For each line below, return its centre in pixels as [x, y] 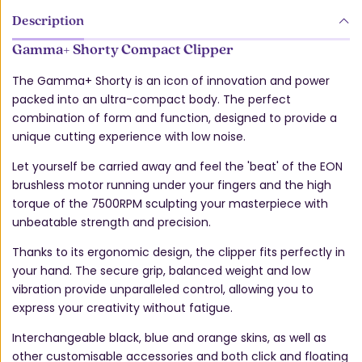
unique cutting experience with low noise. [129, 137]
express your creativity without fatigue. [122, 308]
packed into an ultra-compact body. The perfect [152, 100]
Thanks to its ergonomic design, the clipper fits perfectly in [179, 253]
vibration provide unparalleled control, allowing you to [163, 290]
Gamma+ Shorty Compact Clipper [123, 49]
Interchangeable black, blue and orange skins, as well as [169, 338]
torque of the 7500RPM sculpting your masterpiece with [170, 204]
